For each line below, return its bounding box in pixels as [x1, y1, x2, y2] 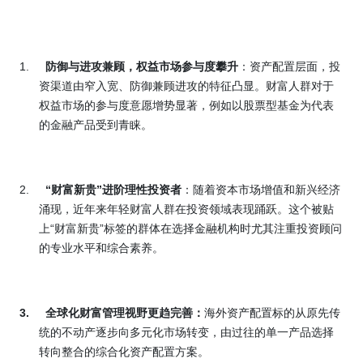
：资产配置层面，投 [238, 60, 340, 74]
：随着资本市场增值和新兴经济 [181, 183, 340, 197]
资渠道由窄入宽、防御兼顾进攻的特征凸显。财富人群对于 [39, 79, 334, 93]
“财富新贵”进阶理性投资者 [45, 183, 181, 197]
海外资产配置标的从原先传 [204, 306, 340, 320]
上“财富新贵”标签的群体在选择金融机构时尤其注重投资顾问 [39, 222, 342, 236]
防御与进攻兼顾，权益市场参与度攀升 [45, 60, 238, 74]
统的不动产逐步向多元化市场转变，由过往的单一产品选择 [39, 326, 334, 340]
